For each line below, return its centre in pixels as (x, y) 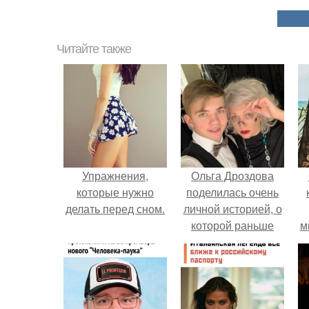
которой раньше (232, 225)
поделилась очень (232, 192)
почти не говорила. (232, 242)
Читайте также (94, 49)
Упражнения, (115, 176)
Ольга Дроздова (232, 176)
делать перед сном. (115, 209)
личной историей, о (232, 209)
